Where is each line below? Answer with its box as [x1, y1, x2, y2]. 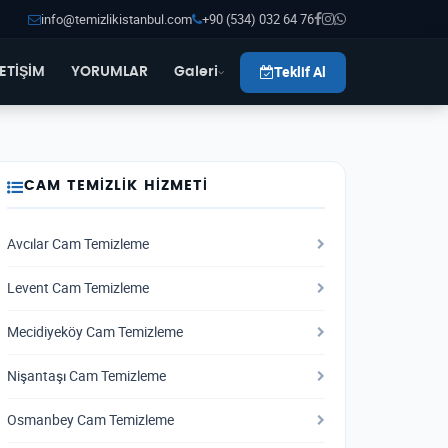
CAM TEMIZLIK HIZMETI [24, 179, 209, 193]
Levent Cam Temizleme [7, 279, 149, 297]
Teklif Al [274, 62, 326, 81]
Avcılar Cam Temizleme [7, 235, 149, 253]
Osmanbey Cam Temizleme [7, 411, 174, 429]
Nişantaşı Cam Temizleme [7, 367, 166, 385]
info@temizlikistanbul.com [41, 10, 192, 28]
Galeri [174, 65, 219, 79]
